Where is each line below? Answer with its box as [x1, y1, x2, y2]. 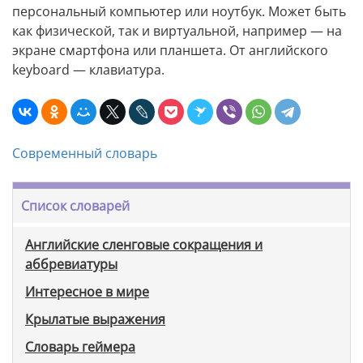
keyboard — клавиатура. [12, 61, 164, 79]
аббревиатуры [25, 255, 117, 274]
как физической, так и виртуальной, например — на [12, 22, 342, 41]
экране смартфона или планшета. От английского [12, 41, 328, 60]
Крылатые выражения [25, 310, 165, 329]
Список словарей [21, 197, 130, 216]
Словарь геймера [25, 338, 135, 357]
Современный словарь [12, 144, 157, 163]
